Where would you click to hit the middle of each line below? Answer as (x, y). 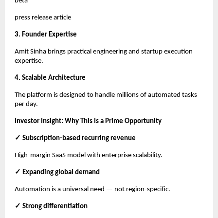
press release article (43, 18)
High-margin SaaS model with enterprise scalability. (89, 156)
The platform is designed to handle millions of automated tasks (106, 95)
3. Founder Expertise (46, 35)
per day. (26, 105)
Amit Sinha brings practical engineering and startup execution (104, 52)
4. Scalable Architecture (50, 78)
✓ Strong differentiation (51, 207)
